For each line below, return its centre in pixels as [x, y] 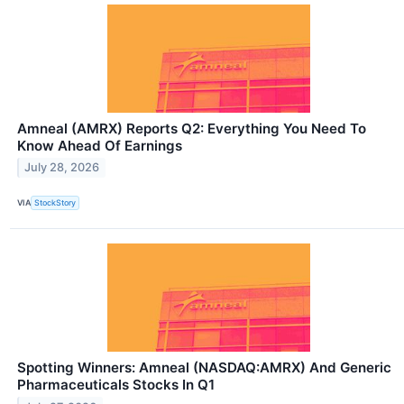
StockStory [55, 203]
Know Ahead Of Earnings [100, 145]
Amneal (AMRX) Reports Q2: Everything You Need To [192, 128]
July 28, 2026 [62, 168]
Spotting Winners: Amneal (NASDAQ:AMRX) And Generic [204, 367]
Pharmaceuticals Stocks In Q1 [116, 384]
